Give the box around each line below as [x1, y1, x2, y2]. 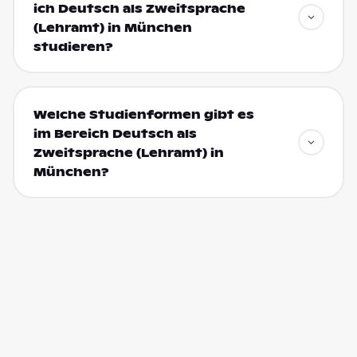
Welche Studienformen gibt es [33, 107, 254, 122]
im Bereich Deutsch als [33, 126, 197, 141]
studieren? [33, 39, 113, 54]
